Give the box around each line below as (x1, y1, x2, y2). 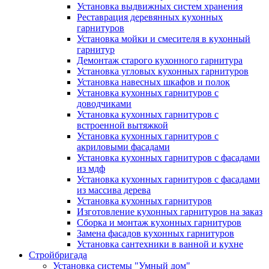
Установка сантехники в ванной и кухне (77, 239, 243, 249)
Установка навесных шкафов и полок (77, 77, 230, 87)
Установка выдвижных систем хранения (77, 1, 243, 11)
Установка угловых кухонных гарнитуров (77, 66, 249, 76)
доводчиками (77, 98, 131, 109)
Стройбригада (29, 250, 87, 260)
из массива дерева (77, 185, 151, 195)
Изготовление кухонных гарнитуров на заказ (77, 207, 262, 217)
